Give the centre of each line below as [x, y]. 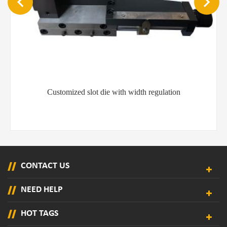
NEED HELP [42, 190]
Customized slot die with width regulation [113, 92]
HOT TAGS [40, 214]
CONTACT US [45, 166]
